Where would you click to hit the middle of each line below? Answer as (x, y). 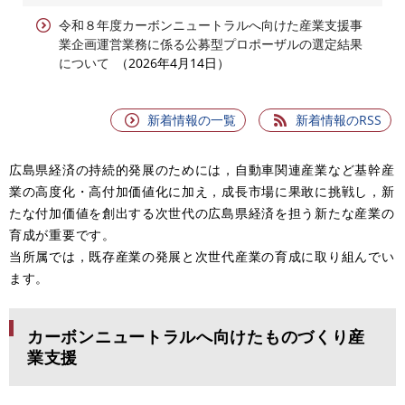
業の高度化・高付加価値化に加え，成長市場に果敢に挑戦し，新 (202, 192)
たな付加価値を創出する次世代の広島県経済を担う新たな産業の (202, 213)
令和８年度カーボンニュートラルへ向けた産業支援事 (211, 25)
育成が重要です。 (62, 235)
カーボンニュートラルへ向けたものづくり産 (196, 337)
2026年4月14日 (173, 63)
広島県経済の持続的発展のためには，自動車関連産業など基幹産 (202, 170)
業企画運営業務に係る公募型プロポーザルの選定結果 (211, 44)
